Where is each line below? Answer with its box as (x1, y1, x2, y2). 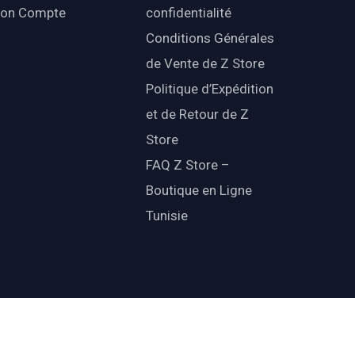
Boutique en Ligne (145, 182, 252, 199)
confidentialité (145, 5, 231, 21)
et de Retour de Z (145, 106, 249, 123)
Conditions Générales (145, 30, 274, 47)
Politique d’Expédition (145, 81, 273, 97)
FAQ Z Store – (145, 157, 230, 174)
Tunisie (145, 208, 188, 224)
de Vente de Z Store (145, 55, 265, 72)
